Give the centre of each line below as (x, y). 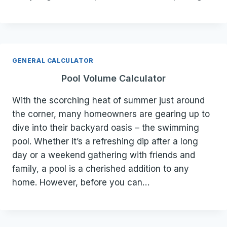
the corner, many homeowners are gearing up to (111, 114)
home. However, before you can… (81, 183)
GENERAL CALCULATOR (53, 61)
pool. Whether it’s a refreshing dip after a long (105, 142)
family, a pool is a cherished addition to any (101, 169)
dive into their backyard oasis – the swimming (106, 128)
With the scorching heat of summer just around (108, 101)
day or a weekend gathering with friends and (104, 155)
